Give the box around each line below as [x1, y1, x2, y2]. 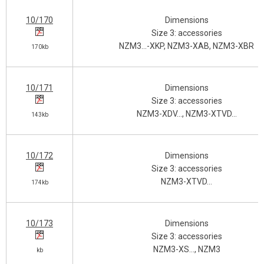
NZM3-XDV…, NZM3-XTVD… [136, 109, 237, 118]
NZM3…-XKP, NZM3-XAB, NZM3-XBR [119, 41, 254, 51]
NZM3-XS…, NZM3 [153, 245, 220, 254]
